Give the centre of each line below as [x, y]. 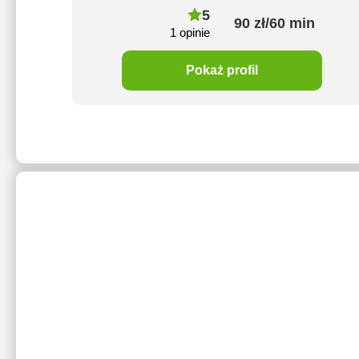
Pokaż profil [222, 70]
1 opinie [190, 32]
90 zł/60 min [275, 23]
